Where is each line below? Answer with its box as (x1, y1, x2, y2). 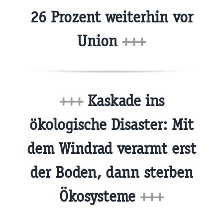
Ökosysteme (59, 186, 140, 206)
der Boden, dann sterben (30, 162, 193, 182)
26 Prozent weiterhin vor (30, 7, 193, 27)
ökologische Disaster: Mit (29, 114, 194, 134)
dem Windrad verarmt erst (27, 138, 196, 158)
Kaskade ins (83, 91, 164, 111)
